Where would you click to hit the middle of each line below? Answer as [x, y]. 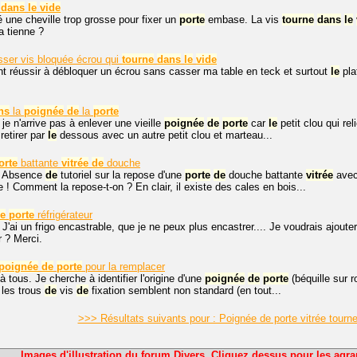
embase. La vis [243, 20]
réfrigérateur [63, 215]
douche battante [266, 175]
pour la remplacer [124, 267]
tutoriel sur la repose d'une [121, 175]
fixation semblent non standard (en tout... [185, 290]
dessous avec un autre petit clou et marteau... [165, 135]
